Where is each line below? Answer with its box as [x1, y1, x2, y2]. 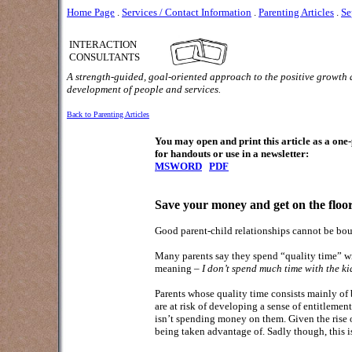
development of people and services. [67, 83, 221, 95]
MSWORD [155, 160, 202, 172]
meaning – [155, 262, 202, 274]
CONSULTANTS [69, 51, 140, 63]
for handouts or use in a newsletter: [155, 148, 309, 159]
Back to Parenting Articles [67, 110, 149, 119]
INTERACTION [69, 38, 137, 50]
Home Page [67, 6, 115, 18]
